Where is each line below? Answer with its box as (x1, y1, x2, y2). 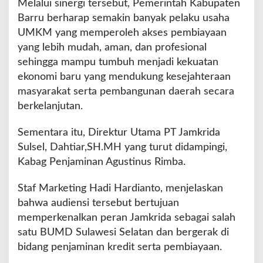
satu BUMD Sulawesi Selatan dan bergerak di (18, 227, 229, 238)
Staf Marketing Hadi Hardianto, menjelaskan (18, 183, 223, 194)
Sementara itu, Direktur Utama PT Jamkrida (18, 127, 220, 139)
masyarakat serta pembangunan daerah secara (18, 86, 234, 97)
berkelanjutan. (18, 101, 83, 112)
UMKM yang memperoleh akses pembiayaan (18, 28, 227, 39)
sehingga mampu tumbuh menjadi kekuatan (18, 57, 218, 68)
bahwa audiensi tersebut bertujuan (18, 198, 179, 209)
